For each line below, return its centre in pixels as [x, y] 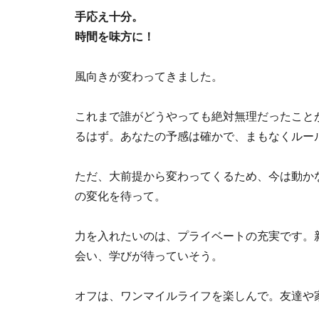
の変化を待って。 [120, 196]
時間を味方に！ [115, 37]
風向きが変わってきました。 [149, 77]
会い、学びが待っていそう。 [149, 256]
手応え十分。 [109, 17]
